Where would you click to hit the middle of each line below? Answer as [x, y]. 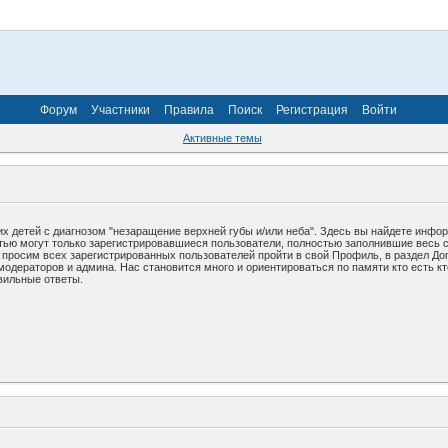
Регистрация [312, 109]
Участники [120, 109]
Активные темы [222, 138]
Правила [189, 109]
